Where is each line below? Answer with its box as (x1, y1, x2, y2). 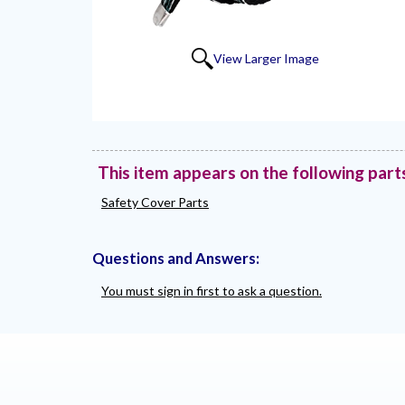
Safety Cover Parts (101, 193, 209, 210)
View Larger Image (212, 50, 319, 66)
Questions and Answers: (92, 248, 259, 268)
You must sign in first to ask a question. (101, 282, 322, 298)
